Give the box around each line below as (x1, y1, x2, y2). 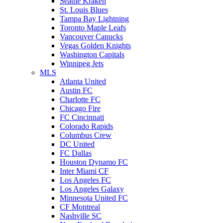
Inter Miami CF (60, 167, 109, 175)
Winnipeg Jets (60, 59, 104, 68)
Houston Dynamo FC (60, 158, 128, 166)
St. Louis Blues (60, 5, 108, 14)
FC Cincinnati (60, 113, 104, 121)
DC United (60, 140, 95, 148)
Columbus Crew (60, 131, 111, 139)
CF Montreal (60, 203, 100, 211)
